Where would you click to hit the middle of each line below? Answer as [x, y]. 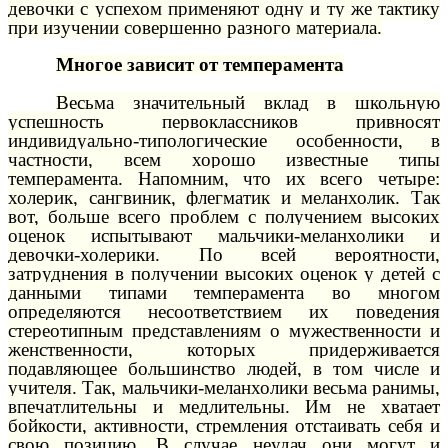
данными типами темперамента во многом [224, 292]
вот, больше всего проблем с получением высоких [224, 216]
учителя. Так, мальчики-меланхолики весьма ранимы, [224, 387]
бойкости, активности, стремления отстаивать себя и [224, 425]
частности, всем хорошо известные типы [224, 159]
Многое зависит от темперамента [200, 65]
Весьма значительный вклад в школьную [248, 102]
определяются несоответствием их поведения [224, 311]
